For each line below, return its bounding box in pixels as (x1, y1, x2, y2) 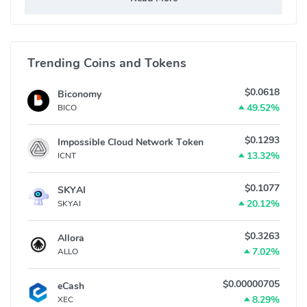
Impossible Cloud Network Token (58, 136, 204, 149)
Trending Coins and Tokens (27, 55, 186, 72)
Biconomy (58, 88, 101, 101)
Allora (58, 232, 84, 245)
